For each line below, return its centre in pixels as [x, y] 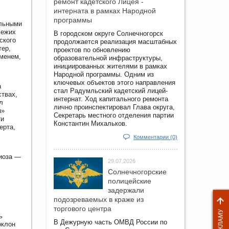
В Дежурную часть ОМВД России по [110, 222]
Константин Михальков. [90, 123]
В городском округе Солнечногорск [108, 33]
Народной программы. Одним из [104, 74]
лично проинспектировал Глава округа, [114, 107]
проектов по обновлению [92, 50]
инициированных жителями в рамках [110, 66]
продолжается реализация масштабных [115, 41]
